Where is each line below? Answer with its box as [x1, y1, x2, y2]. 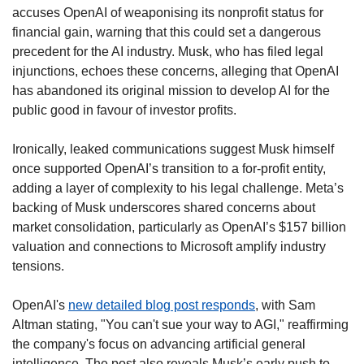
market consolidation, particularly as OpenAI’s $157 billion [12, 219, 346, 234]
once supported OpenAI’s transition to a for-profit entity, [12, 161, 326, 175]
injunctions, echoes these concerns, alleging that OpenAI [12, 63, 339, 78]
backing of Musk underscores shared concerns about [12, 200, 315, 214]
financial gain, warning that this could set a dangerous [12, 24, 321, 39]
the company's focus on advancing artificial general [12, 336, 305, 351]
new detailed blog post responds [68, 297, 255, 312]
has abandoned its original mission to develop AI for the [12, 83, 330, 97]
